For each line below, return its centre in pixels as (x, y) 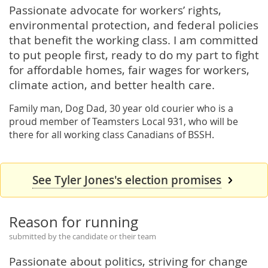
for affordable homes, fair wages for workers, (129, 69)
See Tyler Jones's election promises (127, 180)
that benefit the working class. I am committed (134, 39)
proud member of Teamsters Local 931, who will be (124, 121)
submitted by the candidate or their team (83, 236)
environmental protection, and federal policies (134, 25)
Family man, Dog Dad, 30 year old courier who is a (121, 108)
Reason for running (74, 222)
